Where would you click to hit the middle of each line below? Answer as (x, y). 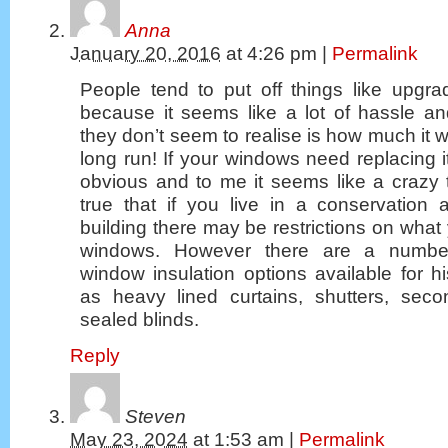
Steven (155, 417)
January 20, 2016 (145, 53)
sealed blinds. (139, 319)
